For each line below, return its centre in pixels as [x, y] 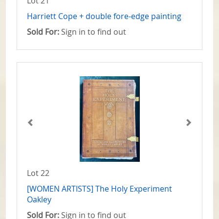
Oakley [39, 200]
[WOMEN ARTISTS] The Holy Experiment [99, 189]
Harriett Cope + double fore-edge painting [104, 16]
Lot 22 [38, 173]
